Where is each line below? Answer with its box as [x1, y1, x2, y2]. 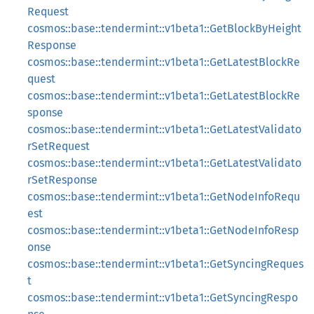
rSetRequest [27, 139, 90, 153]
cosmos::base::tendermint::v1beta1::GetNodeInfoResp [27, 224, 299, 237]
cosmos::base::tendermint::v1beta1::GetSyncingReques [27, 257, 303, 271]
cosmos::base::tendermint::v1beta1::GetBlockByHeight [27, 22, 301, 35]
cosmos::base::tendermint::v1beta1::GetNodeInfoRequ [27, 190, 300, 203]
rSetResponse [27, 173, 97, 186]
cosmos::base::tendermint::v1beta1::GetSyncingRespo [27, 291, 298, 304]
